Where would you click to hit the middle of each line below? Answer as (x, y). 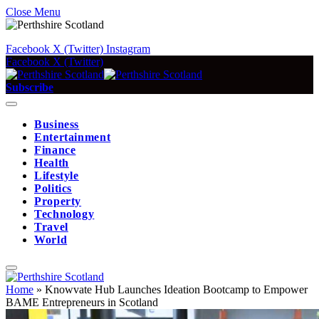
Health (52, 163)
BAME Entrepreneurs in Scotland (82, 302)
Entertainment (73, 137)
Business (57, 124)
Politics (53, 188)
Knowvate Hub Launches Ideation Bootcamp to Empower (176, 289)
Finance (55, 150)
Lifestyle (57, 176)
